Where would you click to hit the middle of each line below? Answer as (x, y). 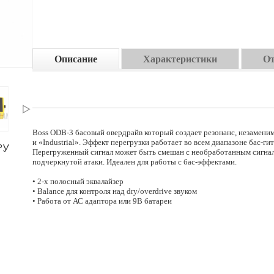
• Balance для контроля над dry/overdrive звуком (115, 191)
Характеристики (180, 59)
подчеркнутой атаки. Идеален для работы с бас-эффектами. (135, 162)
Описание (76, 59)
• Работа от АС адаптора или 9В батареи (102, 201)
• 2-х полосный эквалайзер (78, 181)
